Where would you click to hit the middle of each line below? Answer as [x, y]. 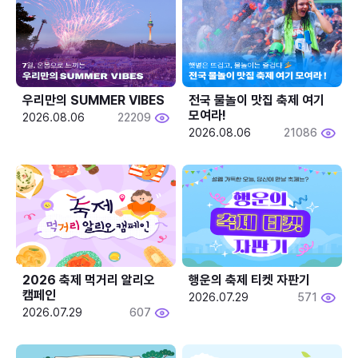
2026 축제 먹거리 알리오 [89, 280]
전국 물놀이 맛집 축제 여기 [257, 100]
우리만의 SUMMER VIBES [93, 100]
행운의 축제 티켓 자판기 [250, 280]
